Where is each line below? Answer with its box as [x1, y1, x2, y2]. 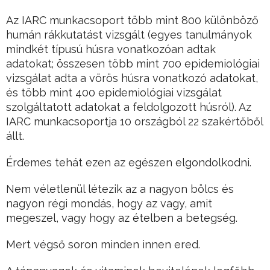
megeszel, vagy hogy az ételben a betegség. [6, 212, 237, 225]
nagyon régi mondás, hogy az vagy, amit [6, 197, 212, 210]
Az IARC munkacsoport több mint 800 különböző [6, 14, 259, 27]
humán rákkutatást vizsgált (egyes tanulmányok [6, 28, 252, 42]
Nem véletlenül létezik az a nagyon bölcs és [6, 183, 234, 196]
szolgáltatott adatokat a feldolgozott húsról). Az [6, 101, 251, 114]
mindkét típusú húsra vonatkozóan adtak [6, 43, 216, 56]
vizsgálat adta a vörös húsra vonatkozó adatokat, [6, 72, 258, 85]
